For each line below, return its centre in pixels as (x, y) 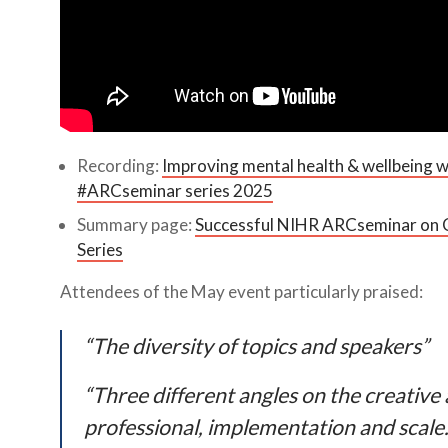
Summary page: (136, 224)
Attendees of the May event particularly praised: (241, 291)
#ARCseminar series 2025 (175, 191)
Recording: (120, 166)
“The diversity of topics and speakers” (256, 345)
